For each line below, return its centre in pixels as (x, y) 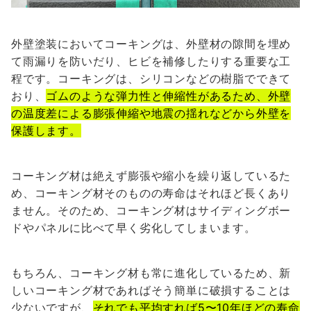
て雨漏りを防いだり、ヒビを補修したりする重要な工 (151, 61)
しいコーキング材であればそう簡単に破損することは (151, 290)
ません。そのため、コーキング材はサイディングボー (151, 210)
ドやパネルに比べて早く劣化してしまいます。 (134, 227)
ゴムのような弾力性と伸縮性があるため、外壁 (169, 95)
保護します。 (46, 130)
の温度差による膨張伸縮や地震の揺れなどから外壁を (151, 113)
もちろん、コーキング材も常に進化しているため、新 (151, 272)
